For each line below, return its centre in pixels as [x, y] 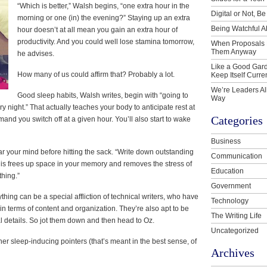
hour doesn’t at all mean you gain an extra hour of [97, 30]
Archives [233, 252]
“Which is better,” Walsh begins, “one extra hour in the [103, 6]
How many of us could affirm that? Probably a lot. [96, 74]
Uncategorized [235, 230]
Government [231, 186]
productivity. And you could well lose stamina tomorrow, [106, 41]
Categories [237, 120]
